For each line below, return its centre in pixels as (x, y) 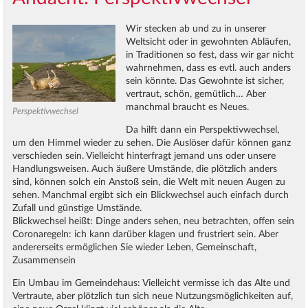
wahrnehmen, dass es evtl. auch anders (209, 68)
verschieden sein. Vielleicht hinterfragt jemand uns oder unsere (144, 156)
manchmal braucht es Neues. (188, 107)
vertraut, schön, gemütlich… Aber (196, 94)
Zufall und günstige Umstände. (77, 208)
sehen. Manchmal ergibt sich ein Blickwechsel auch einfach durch (151, 195)
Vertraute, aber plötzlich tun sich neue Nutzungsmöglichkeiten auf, (153, 296)
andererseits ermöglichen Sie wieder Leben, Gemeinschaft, (135, 247)
